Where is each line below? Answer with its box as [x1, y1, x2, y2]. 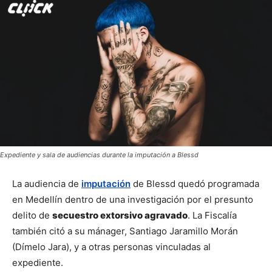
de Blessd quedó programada [131, 177, 259, 189]
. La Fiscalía [188, 209, 237, 221]
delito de [12, 209, 52, 221]
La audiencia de [12, 177, 81, 189]
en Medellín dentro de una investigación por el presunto [12, 193, 253, 205]
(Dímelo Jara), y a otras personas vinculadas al [12, 240, 211, 253]
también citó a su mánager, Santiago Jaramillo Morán [12, 225, 238, 237]
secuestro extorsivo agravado [52, 209, 188, 221]
